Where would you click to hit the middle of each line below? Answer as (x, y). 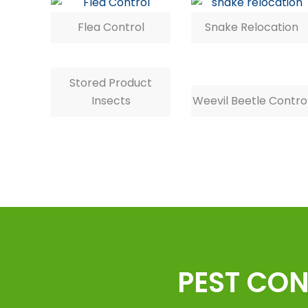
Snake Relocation (251, 27)
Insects (111, 100)
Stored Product (111, 82)
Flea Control (111, 27)
